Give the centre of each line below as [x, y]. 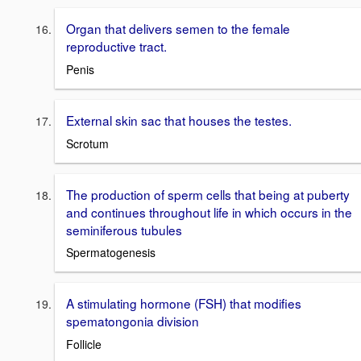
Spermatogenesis [111, 253]
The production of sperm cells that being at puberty [208, 194]
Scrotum [87, 143]
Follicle [84, 344]
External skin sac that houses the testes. [179, 120]
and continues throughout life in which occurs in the [209, 212]
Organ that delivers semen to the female [178, 29]
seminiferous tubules [124, 229]
